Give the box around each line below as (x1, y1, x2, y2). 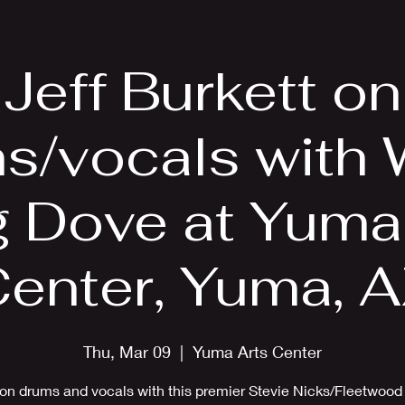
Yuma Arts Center (193, 342, 322, 362)
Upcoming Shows (270, 19, 356, 32)
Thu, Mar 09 (83, 342, 171, 362)
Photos (183, 19, 218, 32)
